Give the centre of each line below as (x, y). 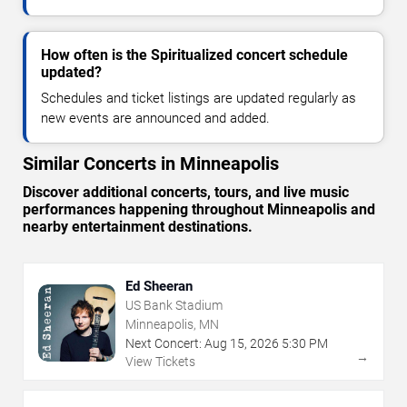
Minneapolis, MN (172, 324)
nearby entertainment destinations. (138, 226)
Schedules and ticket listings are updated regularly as (199, 98)
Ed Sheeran (159, 286)
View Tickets (160, 361)
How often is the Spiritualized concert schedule (194, 55)
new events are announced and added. (155, 118)
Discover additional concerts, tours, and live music (186, 192)
